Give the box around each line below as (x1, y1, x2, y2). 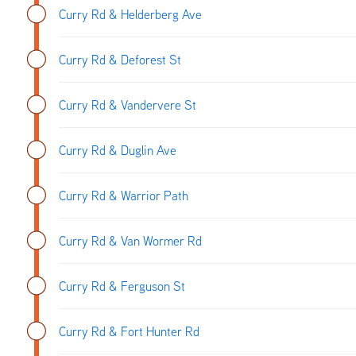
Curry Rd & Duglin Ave (59, 141, 176, 158)
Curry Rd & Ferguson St (59, 277, 185, 294)
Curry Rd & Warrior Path (59, 187, 188, 203)
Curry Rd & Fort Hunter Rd (59, 323, 199, 339)
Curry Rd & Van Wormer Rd (59, 232, 202, 249)
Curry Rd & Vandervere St (59, 96, 196, 113)
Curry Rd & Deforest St (59, 51, 181, 68)
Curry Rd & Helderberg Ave (59, 6, 202, 22)
